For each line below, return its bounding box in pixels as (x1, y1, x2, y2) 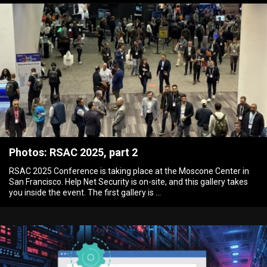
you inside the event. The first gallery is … (9, 187, 162, 197)
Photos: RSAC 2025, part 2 (9, 145, 138, 159)
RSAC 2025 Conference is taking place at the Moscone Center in (9, 166, 250, 176)
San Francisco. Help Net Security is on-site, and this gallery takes (9, 176, 249, 187)
